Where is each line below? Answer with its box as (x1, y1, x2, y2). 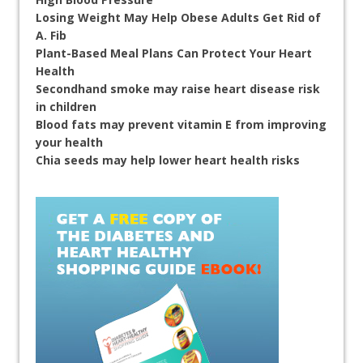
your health (36, 134, 103, 150)
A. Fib (36, 27, 66, 43)
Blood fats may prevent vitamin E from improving (36, 116, 327, 132)
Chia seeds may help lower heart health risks (36, 152, 300, 168)
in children (36, 98, 96, 114)
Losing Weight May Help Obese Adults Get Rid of (36, 9, 321, 25)
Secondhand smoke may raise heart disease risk (36, 80, 320, 96)
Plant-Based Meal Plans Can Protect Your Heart (36, 45, 312, 61)
